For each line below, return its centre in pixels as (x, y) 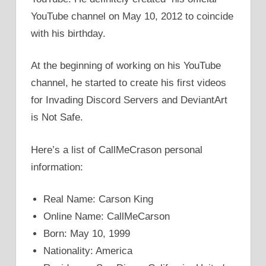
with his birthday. (68, 33)
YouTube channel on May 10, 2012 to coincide (132, 16)
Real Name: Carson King (99, 199)
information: (57, 167)
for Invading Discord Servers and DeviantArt (129, 100)
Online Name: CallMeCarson (107, 217)
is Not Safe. (57, 118)
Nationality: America (88, 251)
